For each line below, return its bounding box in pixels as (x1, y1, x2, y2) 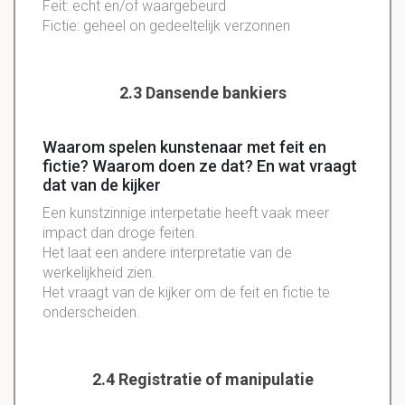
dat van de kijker (42, 175, 161, 195)
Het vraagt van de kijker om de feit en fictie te (42, 284, 330, 302)
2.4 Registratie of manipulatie (91, 370, 314, 390)
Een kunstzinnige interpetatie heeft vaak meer (42, 204, 329, 222)
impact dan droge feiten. (42, 224, 198, 242)
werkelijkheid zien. (42, 264, 159, 282)
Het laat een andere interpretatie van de (42, 244, 292, 262)
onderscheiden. (42, 304, 140, 322)
